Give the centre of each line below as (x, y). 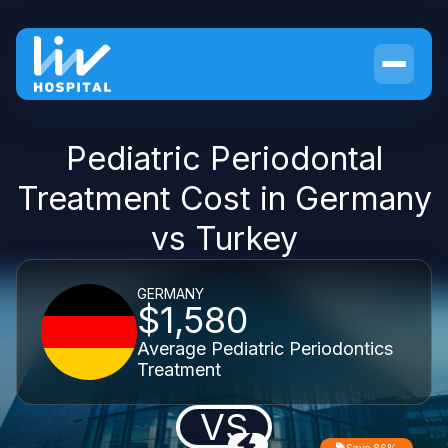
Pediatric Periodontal (224, 158)
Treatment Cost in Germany (224, 198)
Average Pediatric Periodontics (265, 348)
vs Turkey (224, 238)
